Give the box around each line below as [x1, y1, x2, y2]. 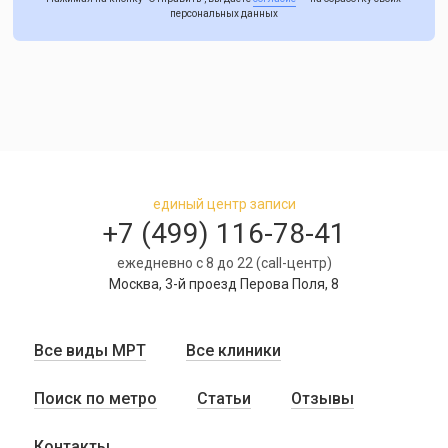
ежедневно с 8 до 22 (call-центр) [116, 255, 332, 271]
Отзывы [291, 389, 355, 408]
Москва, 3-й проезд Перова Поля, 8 [109, 276, 339, 292]
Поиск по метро [34, 389, 158, 408]
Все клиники [186, 341, 282, 360]
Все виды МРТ [34, 341, 147, 360]
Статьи [197, 389, 252, 408]
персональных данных [169, 8, 278, 19]
